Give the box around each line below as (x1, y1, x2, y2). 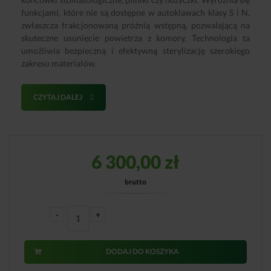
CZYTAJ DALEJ (33, 93, 83, 102)
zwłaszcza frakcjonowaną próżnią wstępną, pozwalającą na (21, 19, 250, 30)
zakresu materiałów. (21, 57, 97, 68)
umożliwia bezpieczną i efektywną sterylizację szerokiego (21, 45, 250, 56)
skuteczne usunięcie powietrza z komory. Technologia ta (21, 32, 250, 43)
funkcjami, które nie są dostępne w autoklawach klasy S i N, (21, 7, 250, 18)
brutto (125, 177, 146, 187)
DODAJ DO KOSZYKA (106, 247, 179, 256)
